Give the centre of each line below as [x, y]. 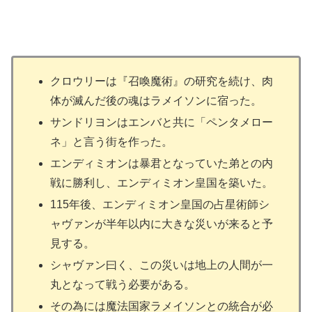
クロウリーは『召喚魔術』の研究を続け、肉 [162, 81]
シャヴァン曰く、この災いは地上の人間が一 [162, 265]
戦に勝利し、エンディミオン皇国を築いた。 [162, 182]
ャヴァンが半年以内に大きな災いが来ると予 [162, 224]
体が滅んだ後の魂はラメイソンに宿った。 [156, 100]
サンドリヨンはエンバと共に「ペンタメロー [162, 122]
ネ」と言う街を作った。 [112, 141]
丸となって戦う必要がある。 [123, 285]
